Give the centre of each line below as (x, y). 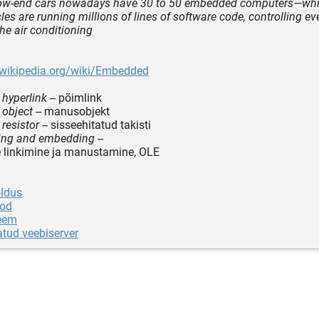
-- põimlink (74, 98)
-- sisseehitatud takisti (95, 125)
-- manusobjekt (71, 111)
